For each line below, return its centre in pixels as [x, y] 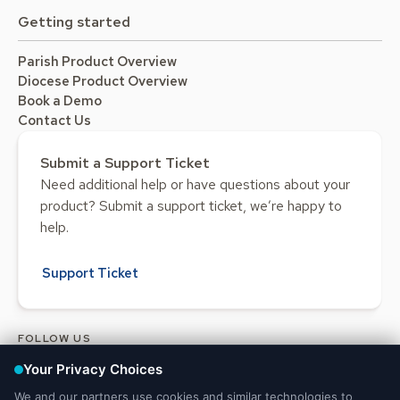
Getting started [74, 21]
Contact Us [54, 120]
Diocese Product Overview [103, 81]
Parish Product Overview [97, 61]
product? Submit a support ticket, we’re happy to [191, 205]
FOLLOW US [54, 338]
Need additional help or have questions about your [195, 184]
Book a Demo [60, 100]
